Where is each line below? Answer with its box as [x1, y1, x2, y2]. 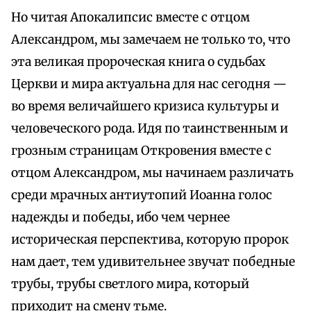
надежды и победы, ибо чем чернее [11, 210, 230, 226]
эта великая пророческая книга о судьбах [11, 54, 265, 70]
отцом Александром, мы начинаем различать [11, 165, 294, 181]
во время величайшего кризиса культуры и [11, 99, 279, 115]
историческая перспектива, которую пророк [11, 232, 289, 248]
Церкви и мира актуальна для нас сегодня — [11, 76, 287, 92]
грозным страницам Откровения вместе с [11, 143, 271, 159]
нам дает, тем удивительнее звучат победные [11, 254, 295, 270]
